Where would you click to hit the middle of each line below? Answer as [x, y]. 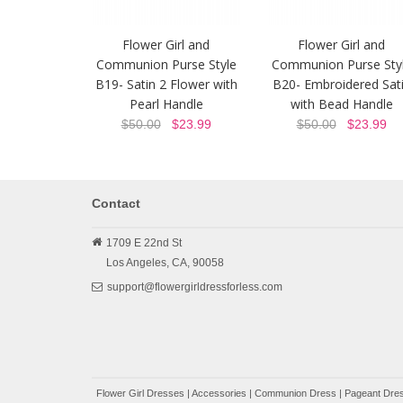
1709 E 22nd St [144, 243]
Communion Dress [296, 394]
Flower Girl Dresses [140, 394]
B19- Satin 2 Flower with [166, 85]
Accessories [219, 394]
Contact [116, 204]
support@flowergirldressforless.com [195, 287]
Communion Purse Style [166, 65]
